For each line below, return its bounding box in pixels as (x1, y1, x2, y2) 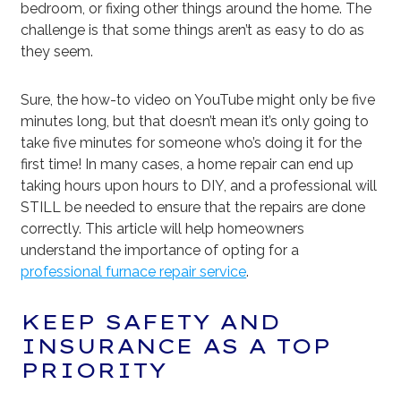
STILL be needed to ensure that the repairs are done (21, 199, 366, 217)
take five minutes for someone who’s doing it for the (21, 134, 363, 152)
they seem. (21, 43, 94, 61)
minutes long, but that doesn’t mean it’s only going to (21, 113, 370, 131)
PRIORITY (21, 357, 167, 384)
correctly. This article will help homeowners (21, 220, 305, 238)
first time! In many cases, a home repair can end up (21, 156, 354, 174)
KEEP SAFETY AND (21, 309, 281, 336)
